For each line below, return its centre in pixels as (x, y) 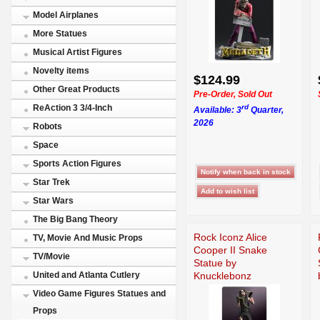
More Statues (60, 34)
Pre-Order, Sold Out (233, 94)
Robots (47, 126)
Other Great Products (76, 89)
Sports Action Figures (77, 164)
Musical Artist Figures (77, 52)
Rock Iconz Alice (230, 237)
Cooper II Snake (230, 250)
